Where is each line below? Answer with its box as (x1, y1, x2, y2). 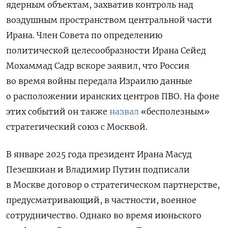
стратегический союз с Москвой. (6, 122, 148, 132)
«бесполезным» (139, 106, 210, 117)
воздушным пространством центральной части (6, 15, 212, 25)
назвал (109, 106, 139, 117)
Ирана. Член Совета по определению (6, 30, 162, 41)
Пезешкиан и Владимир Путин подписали (6, 164, 190, 175)
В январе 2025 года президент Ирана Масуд (6, 149, 192, 160)
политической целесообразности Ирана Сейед (6, 45, 206, 56)
